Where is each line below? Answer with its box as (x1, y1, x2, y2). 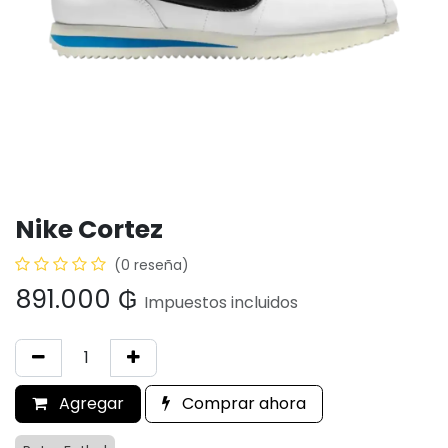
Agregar (55, 392, 124, 415)
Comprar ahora (178, 392, 306, 415)
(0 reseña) (114, 255, 189, 275)
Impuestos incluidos (144, 291, 298, 314)
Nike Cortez (15, 212, 163, 247)
